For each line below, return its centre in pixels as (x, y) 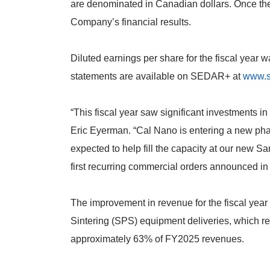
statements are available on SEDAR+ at (157, 77)
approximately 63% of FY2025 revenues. (157, 239)
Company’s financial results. (131, 22)
